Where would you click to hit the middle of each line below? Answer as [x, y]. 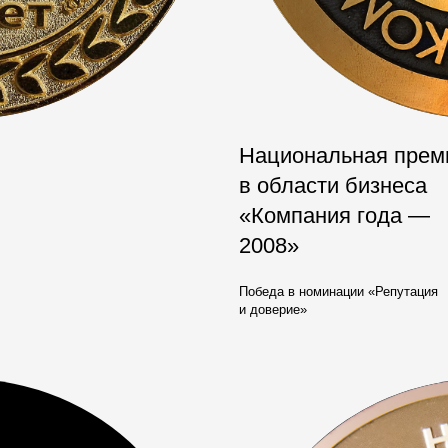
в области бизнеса [333, 185]
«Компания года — [334, 215]
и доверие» [273, 309]
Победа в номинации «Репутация [338, 291]
